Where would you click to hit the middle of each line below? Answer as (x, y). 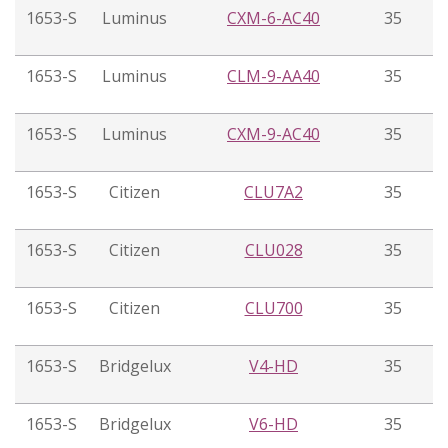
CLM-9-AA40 (273, 76)
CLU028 (273, 250)
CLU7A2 (273, 192)
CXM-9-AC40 (273, 134)
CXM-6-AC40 (273, 18)
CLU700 (273, 308)
